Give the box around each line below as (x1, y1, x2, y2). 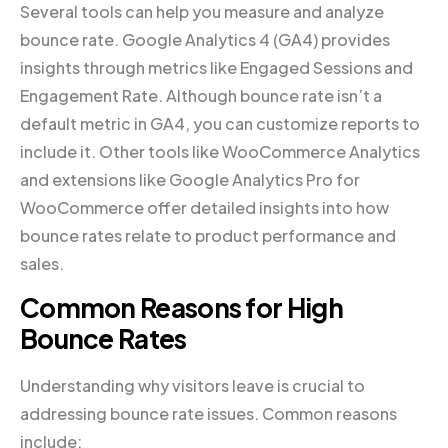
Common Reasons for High (20, 291, 343, 325)
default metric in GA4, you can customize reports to (20, 113, 420, 135)
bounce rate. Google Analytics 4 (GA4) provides (20, 29, 390, 51)
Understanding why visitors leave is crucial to (20, 374, 365, 396)
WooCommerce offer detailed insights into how (20, 197, 389, 219)
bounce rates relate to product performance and (20, 225, 396, 247)
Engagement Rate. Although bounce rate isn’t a (20, 85, 382, 107)
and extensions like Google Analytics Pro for (20, 169, 360, 191)
